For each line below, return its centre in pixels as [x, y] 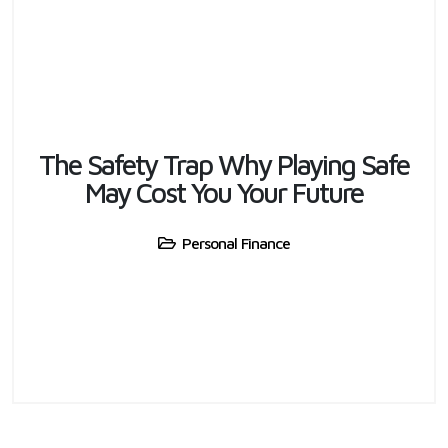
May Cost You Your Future [224, 192]
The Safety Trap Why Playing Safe [224, 164]
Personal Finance [236, 242]
